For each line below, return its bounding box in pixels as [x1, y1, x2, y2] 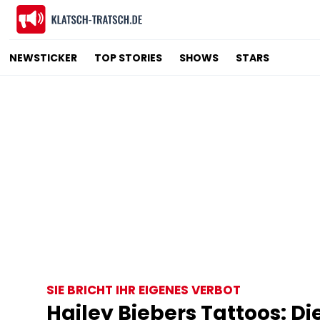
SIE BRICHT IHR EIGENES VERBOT [46, 281, 241, 299]
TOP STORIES [94, 51, 163, 65]
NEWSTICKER [9, 51, 78, 65]
